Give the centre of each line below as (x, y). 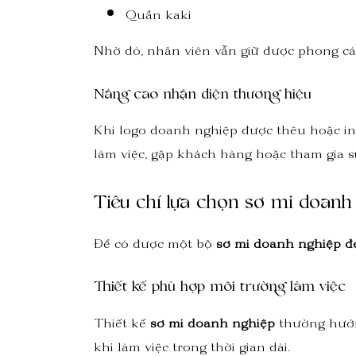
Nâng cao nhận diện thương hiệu (203, 93)
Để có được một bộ (155, 246)
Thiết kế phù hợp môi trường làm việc (220, 286)
